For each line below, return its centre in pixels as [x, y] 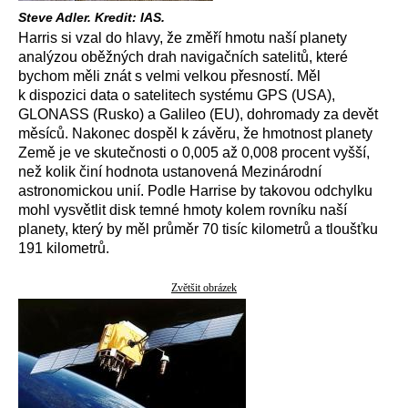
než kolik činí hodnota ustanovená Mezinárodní [170, 172]
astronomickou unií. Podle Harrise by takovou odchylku [195, 191]
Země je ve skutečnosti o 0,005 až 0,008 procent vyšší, [194, 153]
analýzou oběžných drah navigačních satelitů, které [183, 57]
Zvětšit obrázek [204, 288]
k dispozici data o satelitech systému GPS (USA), [177, 95]
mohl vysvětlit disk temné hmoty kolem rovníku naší [183, 210]
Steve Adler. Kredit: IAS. [92, 17]
